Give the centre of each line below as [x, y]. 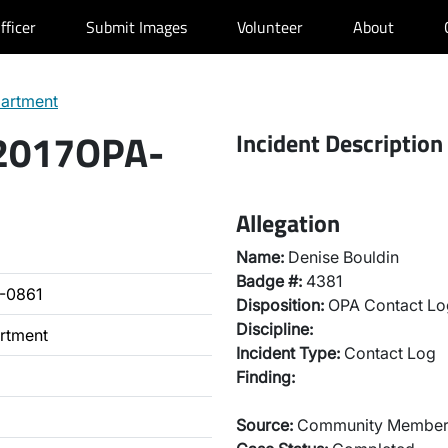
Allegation [288, 223]
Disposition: [280, 305]
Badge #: [269, 281]
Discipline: [274, 329]
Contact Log [388, 353]
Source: [264, 425]
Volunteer [270, 27]
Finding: [265, 377]
